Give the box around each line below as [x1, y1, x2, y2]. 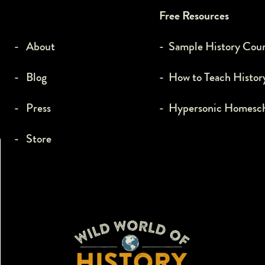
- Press [14, 99, 51, 117]
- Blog [14, 69, 47, 86]
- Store [14, 130, 51, 148]
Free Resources [159, 7, 229, 25]
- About [14, 38, 55, 56]
